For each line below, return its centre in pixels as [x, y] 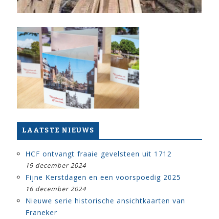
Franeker [41, 212]
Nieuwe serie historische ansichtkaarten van [105, 200]
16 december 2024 [56, 189]
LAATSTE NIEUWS [58, 130]
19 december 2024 [56, 165]
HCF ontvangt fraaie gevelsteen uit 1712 [99, 153]
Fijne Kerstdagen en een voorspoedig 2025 [103, 177]
